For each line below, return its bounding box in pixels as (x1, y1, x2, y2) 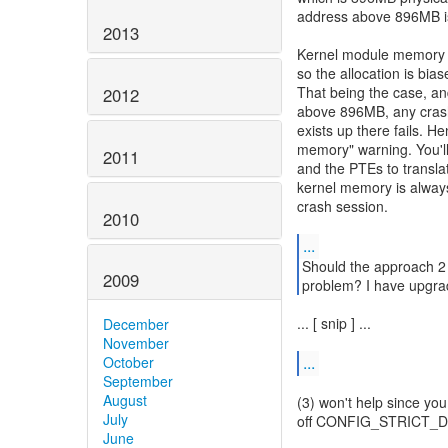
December (103, 314, 169, 335)
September (103, 371, 173, 392)
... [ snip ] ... (297, 313, 371, 333)
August (103, 390, 147, 411)
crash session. (297, 196, 388, 216)
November (103, 333, 169, 354)
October (103, 352, 154, 373)
